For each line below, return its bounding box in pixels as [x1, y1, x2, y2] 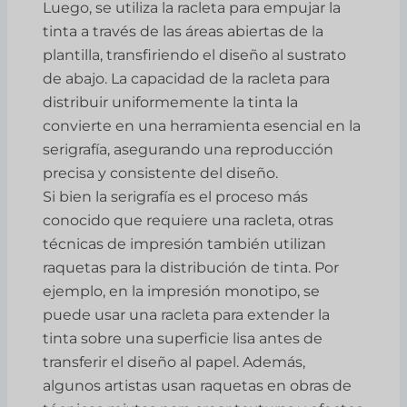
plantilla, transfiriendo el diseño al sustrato [43, 45, 347, 64]
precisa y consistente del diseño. [43, 164, 279, 182]
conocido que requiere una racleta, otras [43, 211, 334, 229]
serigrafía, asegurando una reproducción [43, 140, 334, 158]
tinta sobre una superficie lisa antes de [43, 329, 323, 347]
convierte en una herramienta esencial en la [43, 116, 362, 134]
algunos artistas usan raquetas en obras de [43, 376, 352, 394]
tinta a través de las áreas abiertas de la [43, 22, 324, 40]
